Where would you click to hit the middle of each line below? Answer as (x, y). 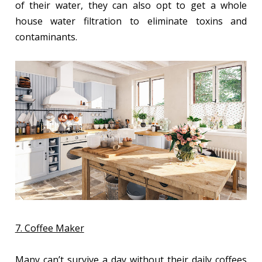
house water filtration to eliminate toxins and (131, 21)
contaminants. (46, 37)
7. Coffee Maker (49, 228)
